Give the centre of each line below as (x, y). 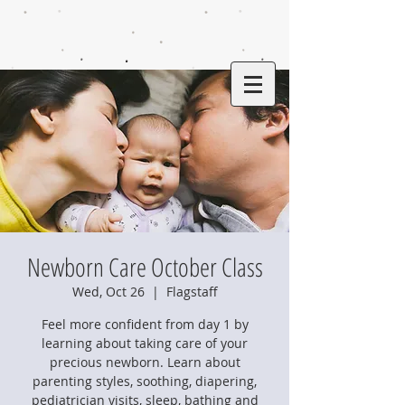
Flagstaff (192, 292)
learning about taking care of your (145, 343)
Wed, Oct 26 (108, 292)
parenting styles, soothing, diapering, (145, 381)
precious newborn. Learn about (145, 362)
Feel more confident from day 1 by (145, 324)
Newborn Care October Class (145, 267)
